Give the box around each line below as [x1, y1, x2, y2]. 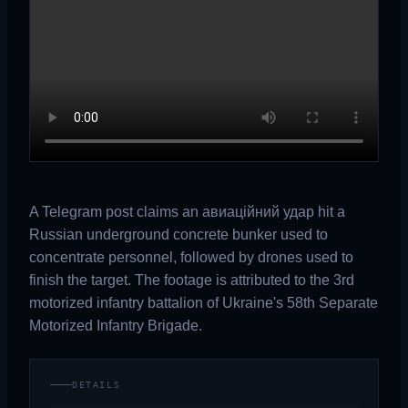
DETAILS [72, 380, 121, 390]
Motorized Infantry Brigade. [29, 318, 202, 333]
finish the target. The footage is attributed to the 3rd [29, 272, 354, 288]
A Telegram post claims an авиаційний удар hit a [29, 204, 345, 219]
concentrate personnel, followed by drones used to [29, 250, 353, 265]
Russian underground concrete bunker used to [29, 227, 328, 242]
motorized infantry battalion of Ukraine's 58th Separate [29, 295, 378, 311]
